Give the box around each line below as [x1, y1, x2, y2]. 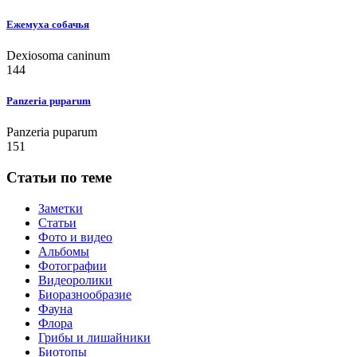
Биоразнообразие [38, 287, 131, 301]
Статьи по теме [6, 168, 112, 186]
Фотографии [38, 258, 107, 273]
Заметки [38, 201, 83, 215]
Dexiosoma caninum [6, 48, 110, 62]
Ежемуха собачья [6, 18, 89, 30]
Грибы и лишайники [38, 330, 151, 344]
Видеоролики [38, 273, 112, 287]
